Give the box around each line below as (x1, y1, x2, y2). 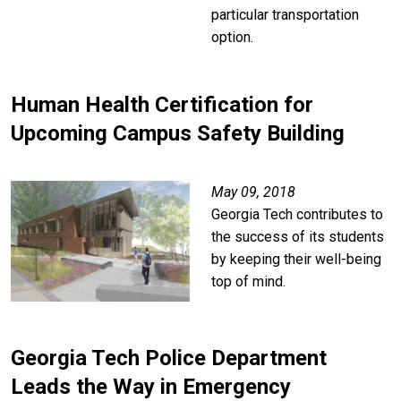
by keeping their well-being (211, 251, 381, 269)
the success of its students (211, 228, 384, 246)
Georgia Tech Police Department (11, 346, 327, 371)
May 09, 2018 (211, 183, 295, 201)
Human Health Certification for (11, 91, 313, 117)
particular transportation (211, 5, 359, 23)
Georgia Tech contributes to (211, 206, 383, 224)
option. (211, 28, 253, 46)
